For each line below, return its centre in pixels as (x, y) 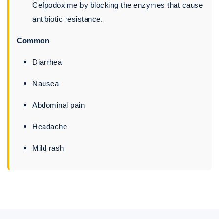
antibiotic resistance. (67, 19)
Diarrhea (47, 62)
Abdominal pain (58, 105)
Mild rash (48, 148)
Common (33, 41)
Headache (50, 127)
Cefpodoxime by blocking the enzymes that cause (118, 5)
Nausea (45, 84)
